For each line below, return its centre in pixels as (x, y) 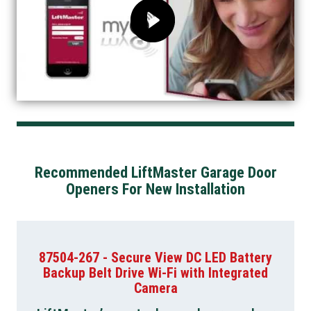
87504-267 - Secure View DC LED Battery (155, 258)
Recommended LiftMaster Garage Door (155, 173)
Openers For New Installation (155, 190)
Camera (155, 288)
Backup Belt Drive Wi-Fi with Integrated (155, 273)
